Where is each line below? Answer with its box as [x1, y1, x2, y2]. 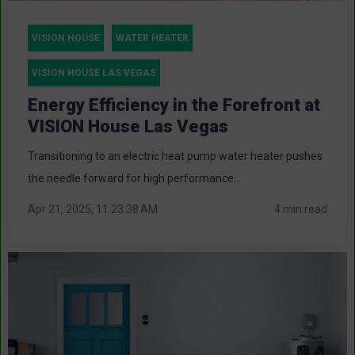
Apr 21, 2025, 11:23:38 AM [28, 203, 158, 216]
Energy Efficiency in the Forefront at [28, 94, 320, 115]
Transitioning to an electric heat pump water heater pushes [28, 149, 323, 162]
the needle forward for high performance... [28, 171, 241, 185]
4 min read [274, 203, 327, 216]
